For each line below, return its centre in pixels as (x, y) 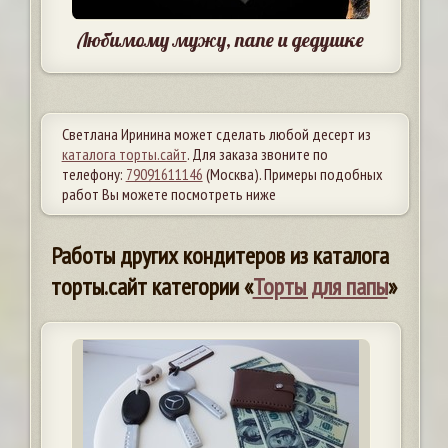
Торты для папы (320, 286)
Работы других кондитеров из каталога (219, 255)
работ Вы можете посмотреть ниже (168, 194)
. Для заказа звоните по (257, 154)
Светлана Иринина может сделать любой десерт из (216, 134)
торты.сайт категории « (151, 286)
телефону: (93, 174)
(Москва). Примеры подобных (292, 174)
